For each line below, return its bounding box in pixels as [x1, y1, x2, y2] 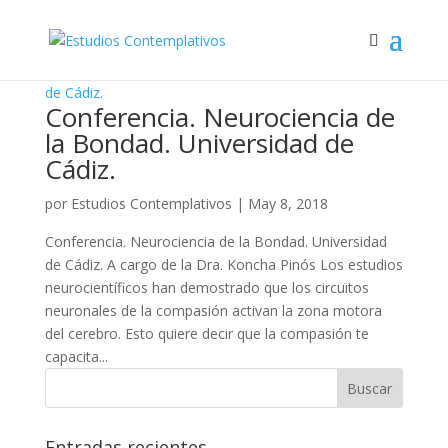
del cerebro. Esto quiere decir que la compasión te [44, 324, 369, 343]
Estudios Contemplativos [70, 194, 232, 213]
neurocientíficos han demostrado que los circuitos [44, 278, 369, 297]
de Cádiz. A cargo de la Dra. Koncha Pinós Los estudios [44, 255, 403, 274]
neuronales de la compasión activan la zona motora [44, 301, 382, 320]
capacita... [44, 347, 108, 366]
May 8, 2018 [247, 194, 328, 213]
